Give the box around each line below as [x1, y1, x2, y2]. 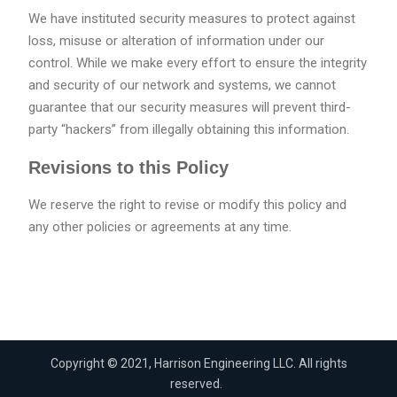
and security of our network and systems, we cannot [27, 77, 336, 94]
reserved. [170, 377, 222, 392]
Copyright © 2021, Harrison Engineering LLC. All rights [50, 356, 347, 371]
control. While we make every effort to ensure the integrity [27, 55, 367, 72]
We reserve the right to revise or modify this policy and [27, 197, 346, 214]
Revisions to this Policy [27, 158, 229, 178]
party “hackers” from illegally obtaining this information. [27, 121, 349, 138]
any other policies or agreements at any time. [27, 219, 292, 236]
